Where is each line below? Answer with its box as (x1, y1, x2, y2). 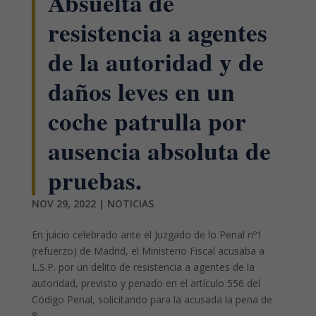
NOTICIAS (107, 197, 154, 211)
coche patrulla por (47, 103, 246, 140)
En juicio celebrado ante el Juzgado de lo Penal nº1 (31, 228, 262, 242)
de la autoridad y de (47, 44, 264, 80)
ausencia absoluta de (47, 133, 271, 169)
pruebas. (47, 162, 142, 199)
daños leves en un (47, 73, 235, 110)
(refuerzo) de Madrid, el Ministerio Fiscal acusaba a (31, 244, 265, 258)
